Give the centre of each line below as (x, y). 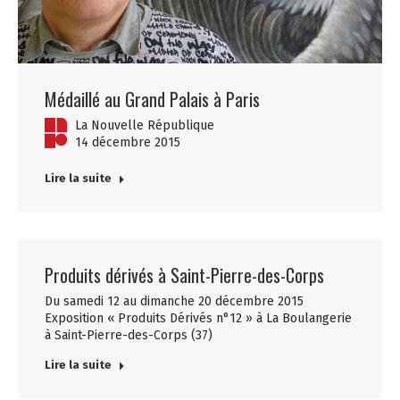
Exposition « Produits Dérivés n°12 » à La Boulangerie (198, 318)
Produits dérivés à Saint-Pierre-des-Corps (184, 275)
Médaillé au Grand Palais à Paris (152, 99)
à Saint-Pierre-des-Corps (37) (129, 335)
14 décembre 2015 (128, 142)
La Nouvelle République (145, 125)
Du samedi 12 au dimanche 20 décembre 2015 (174, 301)
